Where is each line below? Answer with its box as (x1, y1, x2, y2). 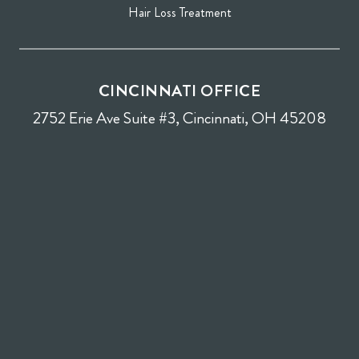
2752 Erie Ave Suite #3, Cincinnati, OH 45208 (33, 107, 326, 131)
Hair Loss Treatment (127, 3, 232, 22)
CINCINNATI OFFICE (98, 79, 261, 103)
